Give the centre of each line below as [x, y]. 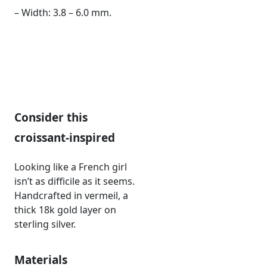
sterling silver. [45, 224]
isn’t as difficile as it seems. [74, 181]
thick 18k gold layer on [65, 209]
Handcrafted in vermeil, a [71, 195]
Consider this [51, 117]
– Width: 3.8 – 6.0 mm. [63, 12]
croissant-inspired [65, 137]
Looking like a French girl [71, 167]
